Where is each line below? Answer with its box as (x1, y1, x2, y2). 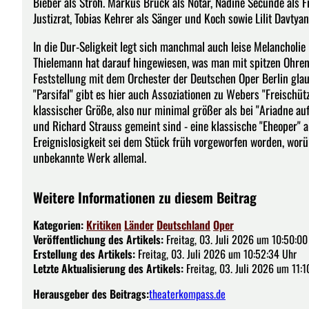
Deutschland (157, 216, 210, 233)
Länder (124, 216, 154, 233)
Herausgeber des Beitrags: (33, 285, 149, 302)
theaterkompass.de (149, 285, 226, 302)
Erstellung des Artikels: (33, 245, 135, 262)
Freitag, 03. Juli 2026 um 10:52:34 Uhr (135, 245, 297, 262)
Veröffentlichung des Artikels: (33, 230, 163, 248)
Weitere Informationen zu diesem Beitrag (33, 186, 257, 208)
